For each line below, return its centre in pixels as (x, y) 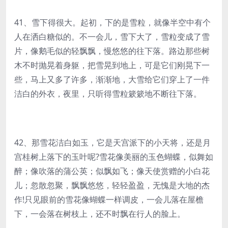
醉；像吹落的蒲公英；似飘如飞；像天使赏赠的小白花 (112, 171)
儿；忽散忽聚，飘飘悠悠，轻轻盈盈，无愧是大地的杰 (112, 185)
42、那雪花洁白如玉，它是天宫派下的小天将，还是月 (112, 142)
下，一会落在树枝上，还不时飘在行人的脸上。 (100, 214)
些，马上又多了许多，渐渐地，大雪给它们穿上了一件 (112, 79)
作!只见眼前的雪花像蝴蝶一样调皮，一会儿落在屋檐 (109, 199)
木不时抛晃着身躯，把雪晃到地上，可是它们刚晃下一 (112, 65)
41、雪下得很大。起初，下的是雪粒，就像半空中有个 (112, 22)
